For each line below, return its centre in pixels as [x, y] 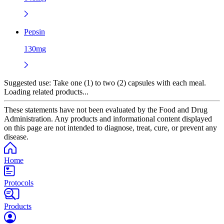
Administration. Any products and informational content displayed [108, 118]
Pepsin [34, 31]
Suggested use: [27, 82]
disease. [16, 136]
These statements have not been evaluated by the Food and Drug [106, 109]
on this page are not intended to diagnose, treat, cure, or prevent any [110, 127]
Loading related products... [46, 91]
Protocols [19, 182]
